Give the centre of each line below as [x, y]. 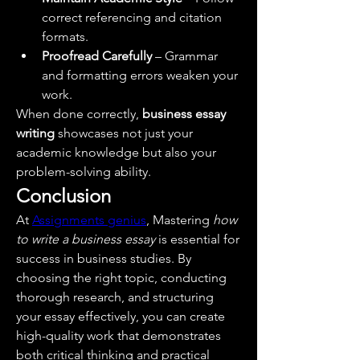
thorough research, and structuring [115, 297]
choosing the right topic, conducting [121, 278]
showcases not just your [124, 133]
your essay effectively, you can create [121, 316]
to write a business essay [86, 239]
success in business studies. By [104, 258]
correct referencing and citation [132, 17]
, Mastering [180, 220]
